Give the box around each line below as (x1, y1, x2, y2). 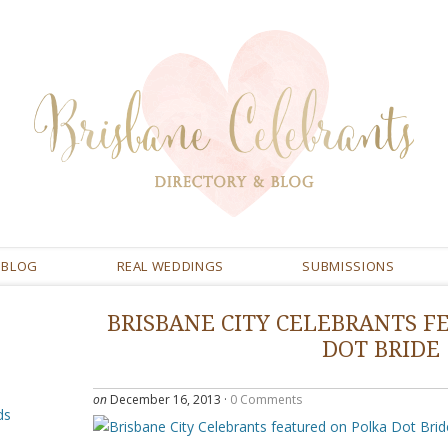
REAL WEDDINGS (116, 257, 224, 275)
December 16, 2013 (110, 391, 221, 408)
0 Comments (230, 391, 302, 408)
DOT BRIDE (322, 337, 440, 362)
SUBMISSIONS (302, 257, 395, 275)
